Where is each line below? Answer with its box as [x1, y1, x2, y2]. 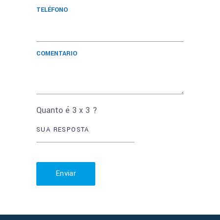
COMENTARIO [36, 49, 77, 58]
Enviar [55, 168, 76, 179]
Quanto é [36, 104, 72, 116]
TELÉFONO [36, 5, 68, 14]
